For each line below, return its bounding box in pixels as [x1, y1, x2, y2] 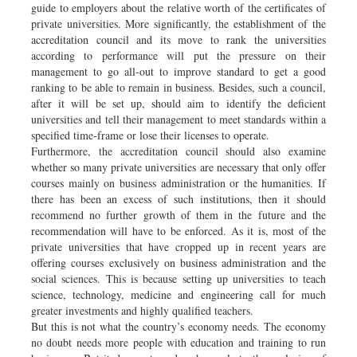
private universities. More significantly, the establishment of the [31, 15, 326, 31]
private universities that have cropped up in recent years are [31, 238, 326, 254]
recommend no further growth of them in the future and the [31, 206, 326, 222]
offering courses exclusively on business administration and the [31, 254, 326, 270]
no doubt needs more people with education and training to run [31, 334, 326, 350]
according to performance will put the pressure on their [31, 47, 326, 63]
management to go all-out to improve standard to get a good [31, 63, 326, 79]
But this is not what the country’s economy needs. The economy [31, 318, 326, 334]
